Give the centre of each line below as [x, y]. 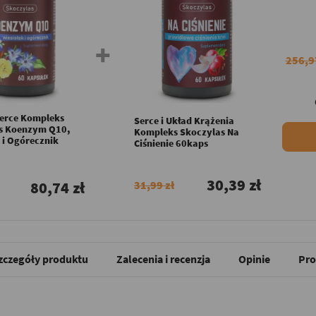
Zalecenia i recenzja [163, 259]
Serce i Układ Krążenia [184, 120]
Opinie [254, 259]
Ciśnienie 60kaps [171, 143]
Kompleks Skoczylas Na [187, 132]
